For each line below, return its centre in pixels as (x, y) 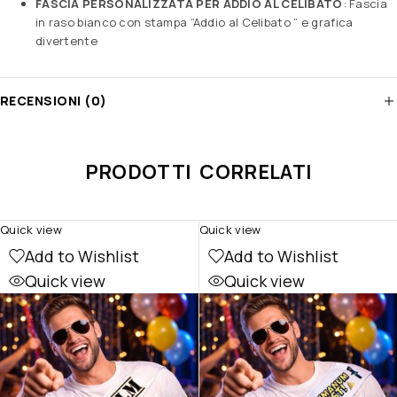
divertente (66, 40)
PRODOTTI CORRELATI (198, 171)
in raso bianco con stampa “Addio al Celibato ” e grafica (195, 22)
